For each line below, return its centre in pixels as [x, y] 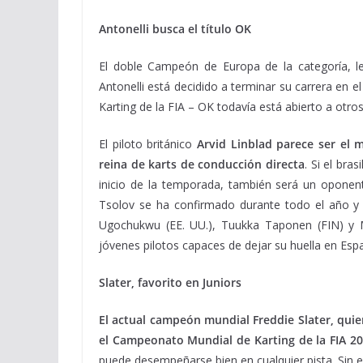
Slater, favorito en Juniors [170, 282]
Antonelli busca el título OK [175, 29]
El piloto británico [148, 144]
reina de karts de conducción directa [202, 164]
